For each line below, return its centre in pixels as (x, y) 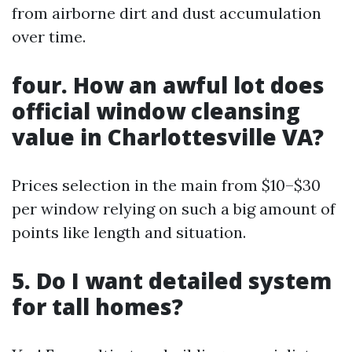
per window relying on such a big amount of (174, 209)
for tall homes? (97, 306)
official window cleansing (156, 111)
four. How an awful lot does (168, 85)
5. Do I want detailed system (172, 280)
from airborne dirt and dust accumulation (167, 13)
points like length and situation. (129, 232)
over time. (49, 37)
